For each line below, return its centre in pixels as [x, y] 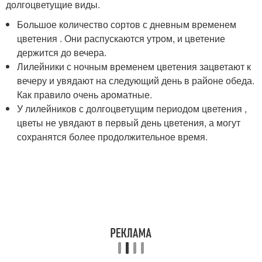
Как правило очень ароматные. [85, 95]
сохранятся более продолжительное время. [113, 137]
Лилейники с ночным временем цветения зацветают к [134, 67]
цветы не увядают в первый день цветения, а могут [129, 123]
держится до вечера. [62, 53]
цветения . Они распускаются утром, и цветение [121, 39]
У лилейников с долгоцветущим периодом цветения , [132, 109]
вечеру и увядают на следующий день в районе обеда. [136, 81]
